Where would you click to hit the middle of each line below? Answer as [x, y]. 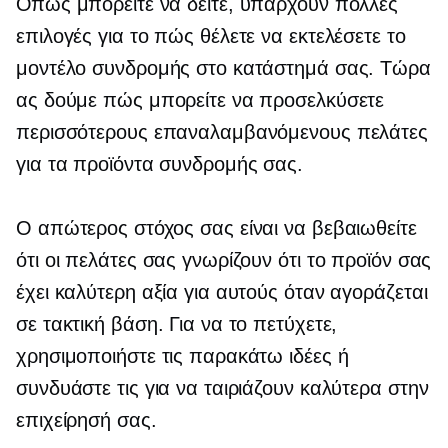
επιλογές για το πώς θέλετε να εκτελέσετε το [211, 36]
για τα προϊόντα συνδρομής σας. [159, 164]
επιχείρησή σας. [86, 420]
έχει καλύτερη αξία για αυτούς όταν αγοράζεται [222, 292]
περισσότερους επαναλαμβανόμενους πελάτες [222, 132]
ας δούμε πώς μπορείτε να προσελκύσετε [200, 100]
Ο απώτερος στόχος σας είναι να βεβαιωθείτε [216, 228]
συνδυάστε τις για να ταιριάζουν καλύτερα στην [222, 388]
